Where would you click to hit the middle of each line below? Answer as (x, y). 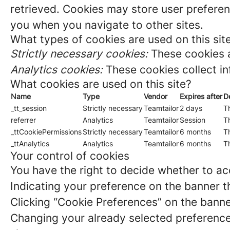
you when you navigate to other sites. (107, 25)
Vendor (156, 96)
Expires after (201, 96)
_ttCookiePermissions (46, 132)
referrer (23, 120)
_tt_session (29, 108)
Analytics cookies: (56, 70)
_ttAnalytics (30, 143)
